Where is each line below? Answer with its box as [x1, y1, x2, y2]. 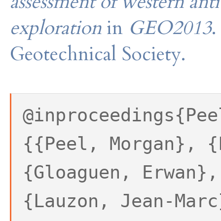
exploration [10, 14, 107, 41]
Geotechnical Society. [10, 40, 185, 67]
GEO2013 [128, 14, 212, 41]
